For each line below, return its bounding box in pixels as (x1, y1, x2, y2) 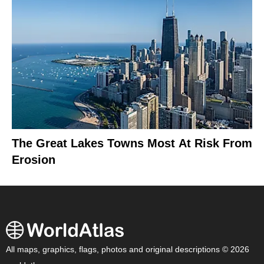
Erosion (12, 153, 55, 167)
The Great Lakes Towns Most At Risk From (12, 137, 252, 150)
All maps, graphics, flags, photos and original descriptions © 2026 (6, 245, 249, 255)
